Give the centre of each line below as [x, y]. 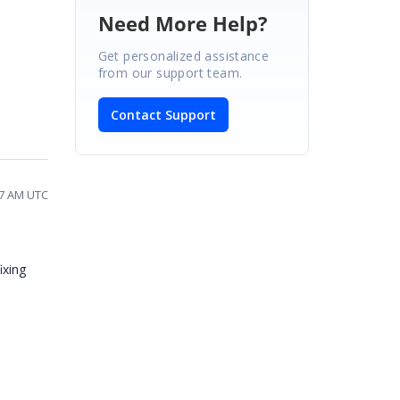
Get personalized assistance [183, 55]
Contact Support [163, 114]
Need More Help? [183, 23]
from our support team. [170, 72]
